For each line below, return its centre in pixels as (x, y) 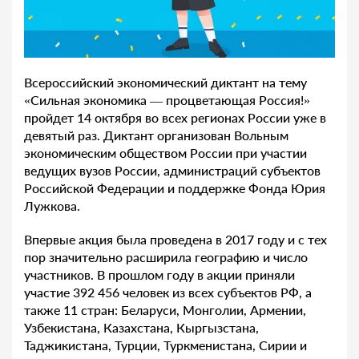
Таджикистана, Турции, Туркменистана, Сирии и (165, 345)
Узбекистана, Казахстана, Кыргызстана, (141, 327)
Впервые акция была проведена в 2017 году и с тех (175, 239)
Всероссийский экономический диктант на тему (165, 82)
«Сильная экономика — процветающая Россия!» (167, 99)
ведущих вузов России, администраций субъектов (172, 170)
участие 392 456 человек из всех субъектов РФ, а (168, 292)
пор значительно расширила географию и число (166, 256)
